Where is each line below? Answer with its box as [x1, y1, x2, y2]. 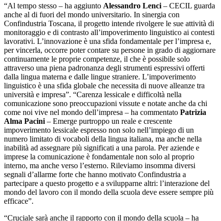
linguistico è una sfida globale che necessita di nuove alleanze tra [4, 81, 205, 90]
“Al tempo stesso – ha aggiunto [4, 1, 103, 10]
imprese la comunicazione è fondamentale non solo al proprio [4, 152, 194, 161]
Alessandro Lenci [103, 1, 163, 10]
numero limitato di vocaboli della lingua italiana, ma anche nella [4, 134, 202, 143]
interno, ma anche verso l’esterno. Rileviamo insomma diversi [4, 161, 195, 170]
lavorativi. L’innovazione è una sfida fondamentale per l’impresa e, [4, 37, 211, 45]
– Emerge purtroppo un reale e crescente [45, 116, 172, 125]
